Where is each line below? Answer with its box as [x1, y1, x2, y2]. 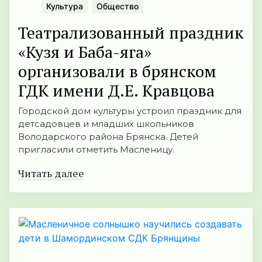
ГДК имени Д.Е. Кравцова [18, 79, 215, 101]
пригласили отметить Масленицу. [18, 143, 174, 155]
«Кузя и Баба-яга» [18, 40, 151, 63]
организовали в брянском [18, 60, 216, 82]
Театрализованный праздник [18, 21, 243, 43]
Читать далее [18, 166, 84, 180]
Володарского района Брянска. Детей [18, 130, 198, 142]
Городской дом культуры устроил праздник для [18, 105, 242, 116]
